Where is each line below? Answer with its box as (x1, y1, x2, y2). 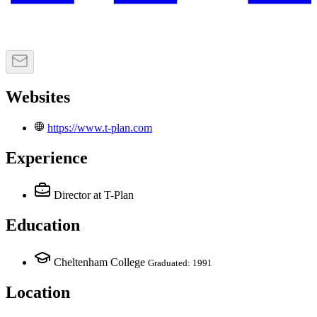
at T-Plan (93, 189, 134, 202)
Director (54, 189, 91, 202)
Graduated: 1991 (148, 257, 212, 268)
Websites (6, 88, 70, 107)
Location (6, 282, 70, 301)
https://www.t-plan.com (47, 122, 152, 134)
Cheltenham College (54, 255, 145, 268)
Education (6, 215, 80, 234)
